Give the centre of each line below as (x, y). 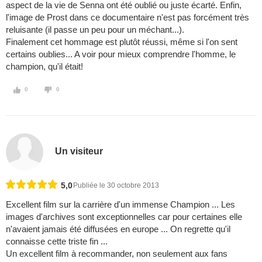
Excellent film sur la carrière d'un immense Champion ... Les (120, 205)
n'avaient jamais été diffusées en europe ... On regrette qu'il (118, 229)
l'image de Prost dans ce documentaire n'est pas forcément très (127, 18)
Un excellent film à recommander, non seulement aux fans (117, 254)
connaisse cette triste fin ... (57, 242)
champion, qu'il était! (44, 67)
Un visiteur (79, 151)
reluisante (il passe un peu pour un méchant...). (95, 30)
